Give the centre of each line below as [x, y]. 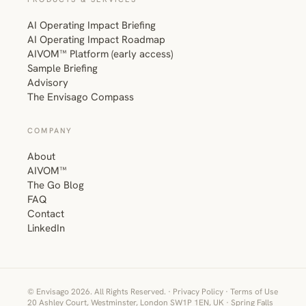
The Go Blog [56, 185]
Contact [46, 213]
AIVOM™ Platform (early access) [100, 54]
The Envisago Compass [81, 97]
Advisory [48, 82]
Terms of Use [254, 291]
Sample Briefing [62, 68]
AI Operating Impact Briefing [92, 25]
